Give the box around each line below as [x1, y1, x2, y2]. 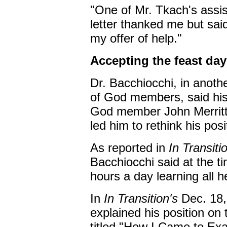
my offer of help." [90, 31, 182, 45]
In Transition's [103, 192, 178, 205]
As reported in [90, 141, 169, 155]
